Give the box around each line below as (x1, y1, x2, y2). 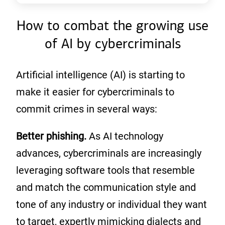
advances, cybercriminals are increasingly (16, 147, 201, 160)
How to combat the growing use (17, 17, 208, 34)
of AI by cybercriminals (44, 35, 181, 52)
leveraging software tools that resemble (16, 164, 195, 177)
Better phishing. (16, 130, 89, 143)
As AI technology (89, 130, 163, 143)
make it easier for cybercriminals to (16, 86, 174, 98)
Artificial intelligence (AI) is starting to (16, 69, 185, 81)
